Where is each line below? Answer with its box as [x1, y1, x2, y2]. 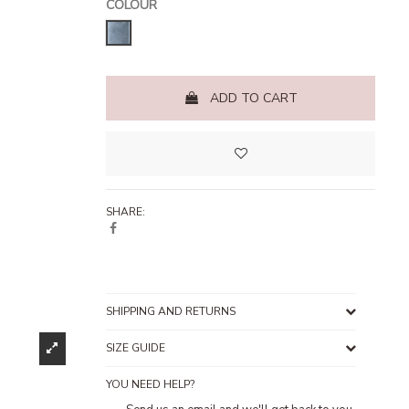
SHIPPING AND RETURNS [106, 303, 236, 319]
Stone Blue [118, 23, 183, 41]
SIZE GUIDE [106, 340, 165, 355]
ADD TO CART [210, 89, 298, 108]
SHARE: [106, 204, 145, 219]
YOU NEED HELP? [106, 376, 194, 392]
